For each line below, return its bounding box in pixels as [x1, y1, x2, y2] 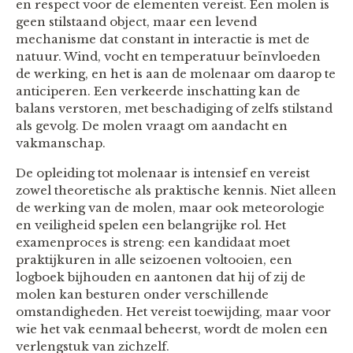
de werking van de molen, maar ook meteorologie [16, 200, 325, 216]
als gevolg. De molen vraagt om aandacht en [16, 118, 288, 134]
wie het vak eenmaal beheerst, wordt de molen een [16, 321, 328, 337]
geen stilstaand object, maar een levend [16, 14, 257, 30]
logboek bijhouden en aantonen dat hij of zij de [16, 269, 306, 285]
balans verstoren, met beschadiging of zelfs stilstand [16, 101, 333, 117]
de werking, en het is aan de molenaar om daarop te [16, 66, 336, 82]
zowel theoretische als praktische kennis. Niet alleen [16, 183, 336, 199]
